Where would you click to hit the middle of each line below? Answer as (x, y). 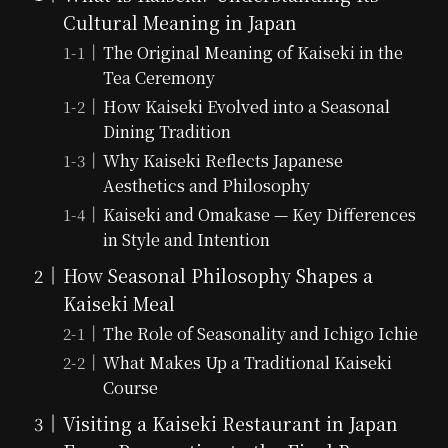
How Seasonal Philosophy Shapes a (217, 275)
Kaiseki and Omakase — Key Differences (259, 214)
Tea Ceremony (159, 77)
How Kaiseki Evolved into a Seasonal (246, 106)
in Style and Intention (186, 239)
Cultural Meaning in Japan (179, 22)
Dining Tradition (167, 131)
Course (130, 387)
